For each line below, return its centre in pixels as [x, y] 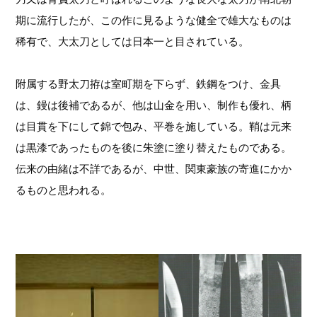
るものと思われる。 [64, 190]
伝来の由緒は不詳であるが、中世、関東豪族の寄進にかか [154, 169]
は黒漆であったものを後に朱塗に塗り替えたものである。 [154, 148]
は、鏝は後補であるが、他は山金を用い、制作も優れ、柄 [154, 105]
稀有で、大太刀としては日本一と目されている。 [133, 42]
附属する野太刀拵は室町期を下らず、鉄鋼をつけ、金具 [149, 84]
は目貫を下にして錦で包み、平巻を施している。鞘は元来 [154, 127]
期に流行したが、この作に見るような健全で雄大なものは [154, 21]
